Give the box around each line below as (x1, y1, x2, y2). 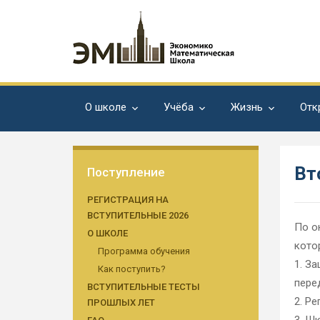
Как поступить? (98, 264, 166, 274)
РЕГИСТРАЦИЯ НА (87, 194, 169, 205)
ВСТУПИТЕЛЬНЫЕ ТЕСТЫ (87, 281, 200, 292)
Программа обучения (98, 246, 190, 256)
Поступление (87, 165, 165, 179)
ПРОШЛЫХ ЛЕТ (87, 297, 155, 308)
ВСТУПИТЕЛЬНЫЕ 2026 (87, 210, 189, 221)
